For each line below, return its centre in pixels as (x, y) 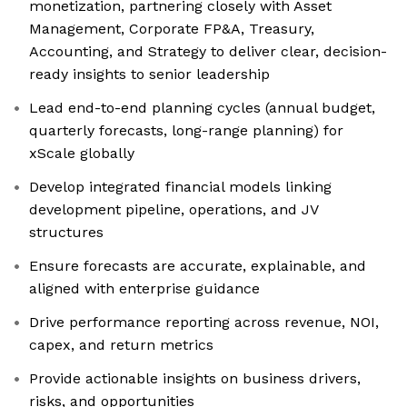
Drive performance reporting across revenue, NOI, (204, 323)
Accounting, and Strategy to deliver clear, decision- (208, 52)
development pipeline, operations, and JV (174, 210)
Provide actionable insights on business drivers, (195, 379)
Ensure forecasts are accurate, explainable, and (198, 266)
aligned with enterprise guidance (144, 289)
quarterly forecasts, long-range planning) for (186, 131)
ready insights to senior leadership (149, 74)
